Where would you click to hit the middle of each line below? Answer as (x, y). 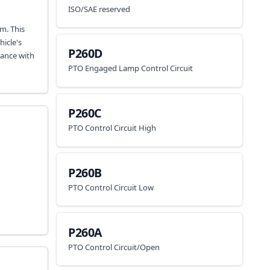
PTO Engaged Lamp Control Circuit (131, 68)
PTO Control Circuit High (112, 128)
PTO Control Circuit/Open (114, 247)
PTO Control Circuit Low (111, 187)
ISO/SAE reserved (99, 9)
